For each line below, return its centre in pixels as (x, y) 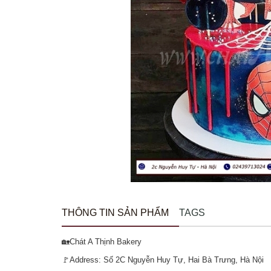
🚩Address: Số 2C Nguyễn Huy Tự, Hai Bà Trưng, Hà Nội (163, 260)
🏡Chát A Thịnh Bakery (102, 242)
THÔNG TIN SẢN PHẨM (115, 213)
